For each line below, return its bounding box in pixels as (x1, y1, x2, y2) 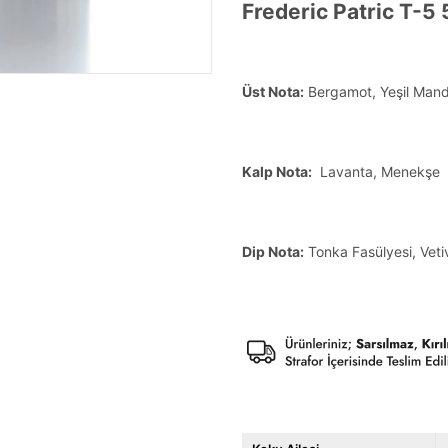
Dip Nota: (242, 243, 304, 260)
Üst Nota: (242, 83, 304, 100)
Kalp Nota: (242, 163, 312, 180)
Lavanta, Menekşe (312, 163, 440, 180)
